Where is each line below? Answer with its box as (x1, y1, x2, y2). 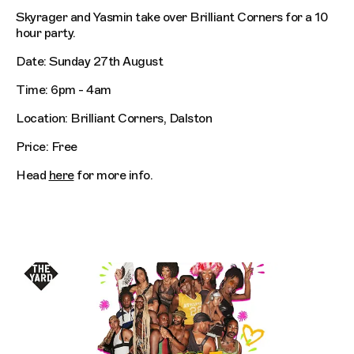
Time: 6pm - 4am (16, 82, 111, 99)
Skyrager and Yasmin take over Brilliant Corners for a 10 (16, 9, 328, 26)
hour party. (16, 25, 76, 42)
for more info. (73, 168, 153, 184)
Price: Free (16, 139, 77, 156)
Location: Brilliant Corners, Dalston (16, 111, 212, 127)
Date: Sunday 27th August (16, 54, 163, 70)
